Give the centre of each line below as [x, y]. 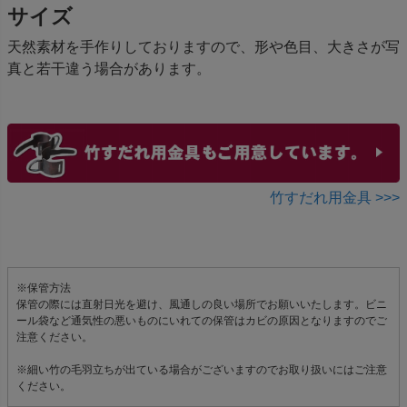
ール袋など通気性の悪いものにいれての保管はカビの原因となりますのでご [202, 320]
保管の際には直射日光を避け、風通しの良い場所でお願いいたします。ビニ [202, 304]
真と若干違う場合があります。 [109, 69]
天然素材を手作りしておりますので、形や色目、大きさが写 [203, 47]
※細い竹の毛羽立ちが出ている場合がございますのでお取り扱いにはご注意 [202, 369]
